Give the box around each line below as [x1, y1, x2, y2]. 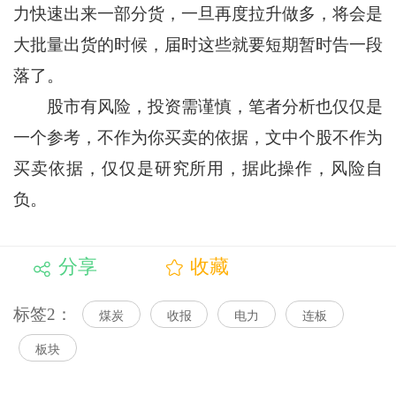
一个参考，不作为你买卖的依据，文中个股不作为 [12, 128, 384, 148]
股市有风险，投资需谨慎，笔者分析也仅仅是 [12, 97, 384, 117]
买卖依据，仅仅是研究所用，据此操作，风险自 [12, 159, 384, 179]
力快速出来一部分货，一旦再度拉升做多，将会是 [12, 4, 384, 24]
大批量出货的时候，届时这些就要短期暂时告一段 [12, 35, 384, 55]
